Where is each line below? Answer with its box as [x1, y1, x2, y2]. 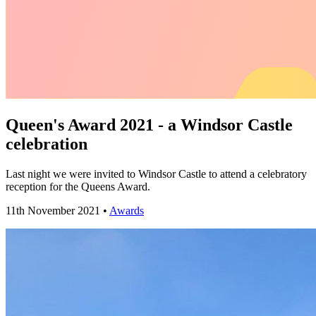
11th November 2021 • [6, 204, 109, 217]
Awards [109, 204, 144, 217]
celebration [6, 134, 87, 153]
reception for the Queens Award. [6, 180, 150, 193]
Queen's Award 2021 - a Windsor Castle [6, 115, 293, 134]
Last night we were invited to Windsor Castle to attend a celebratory [6, 167, 307, 180]
